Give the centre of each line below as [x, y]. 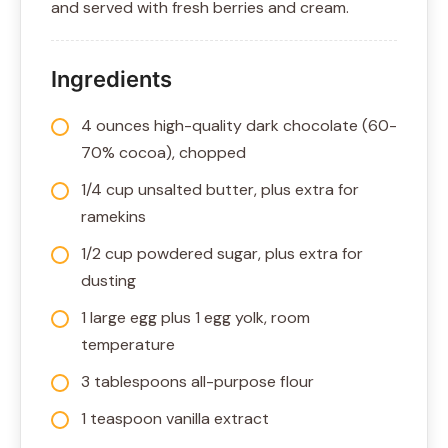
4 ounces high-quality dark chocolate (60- [239, 126]
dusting [108, 281]
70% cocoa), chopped [163, 153]
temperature [128, 345]
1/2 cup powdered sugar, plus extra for [222, 254]
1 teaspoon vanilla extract [175, 419]
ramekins [113, 217]
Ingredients [111, 79]
